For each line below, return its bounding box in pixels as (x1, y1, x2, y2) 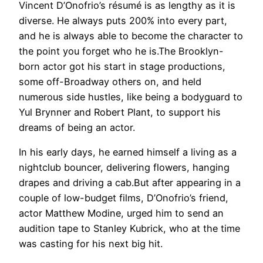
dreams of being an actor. (19, 121, 135, 133)
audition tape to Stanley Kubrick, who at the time (19, 222, 240, 234)
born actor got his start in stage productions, (19, 60, 225, 72)
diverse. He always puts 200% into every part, (19, 14, 227, 26)
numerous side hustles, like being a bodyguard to (19, 90, 242, 103)
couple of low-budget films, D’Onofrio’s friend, (19, 191, 228, 204)
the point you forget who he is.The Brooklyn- (19, 45, 224, 57)
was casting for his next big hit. (19, 237, 163, 249)
